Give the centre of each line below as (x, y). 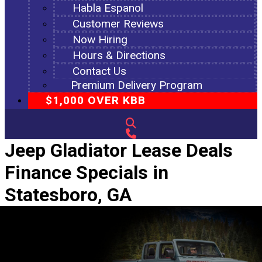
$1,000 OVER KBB (96, 101)
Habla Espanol (108, 8)
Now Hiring (100, 39)
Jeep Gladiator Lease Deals (119, 150)
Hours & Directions (119, 55)
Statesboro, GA (68, 195)
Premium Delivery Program (137, 85)
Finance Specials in (87, 173)
